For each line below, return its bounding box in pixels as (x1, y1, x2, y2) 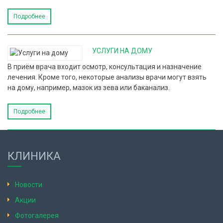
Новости (15, 181, 42, 189)
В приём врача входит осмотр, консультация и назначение (7, 63, 202, 71)
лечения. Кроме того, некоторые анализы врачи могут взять (7, 73, 207, 81)
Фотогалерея (15, 212, 59, 220)
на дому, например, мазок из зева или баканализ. (7, 84, 170, 92)
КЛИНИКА (7, 150, 61, 162)
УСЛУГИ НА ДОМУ (92, 47, 152, 55)
